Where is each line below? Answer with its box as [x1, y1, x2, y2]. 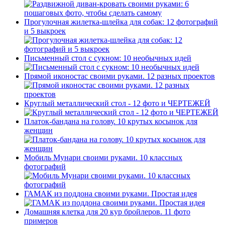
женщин [24, 126, 53, 135]
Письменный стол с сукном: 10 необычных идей [24, 54, 191, 63]
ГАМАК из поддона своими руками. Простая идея [24, 189, 197, 198]
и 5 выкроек [24, 27, 66, 36]
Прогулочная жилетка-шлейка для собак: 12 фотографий [24, 18, 218, 27]
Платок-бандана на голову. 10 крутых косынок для [24, 117, 197, 126]
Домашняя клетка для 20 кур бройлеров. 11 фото [24, 207, 190, 216]
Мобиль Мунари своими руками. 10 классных [24, 153, 182, 162]
